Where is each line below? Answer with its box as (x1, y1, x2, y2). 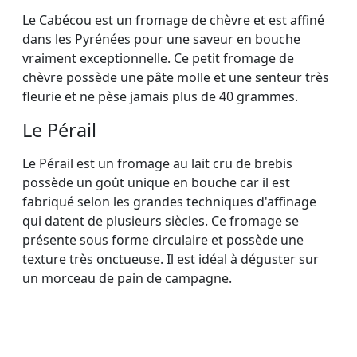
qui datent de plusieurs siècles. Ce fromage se (22, 212, 299, 230)
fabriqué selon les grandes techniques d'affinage (22, 193, 316, 211)
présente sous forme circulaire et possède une (22, 231, 304, 249)
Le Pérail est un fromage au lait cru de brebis (22, 155, 292, 173)
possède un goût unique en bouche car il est (22, 174, 290, 192)
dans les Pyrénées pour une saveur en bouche (22, 30, 300, 49)
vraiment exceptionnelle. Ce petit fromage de (22, 49, 294, 68)
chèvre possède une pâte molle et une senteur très (22, 69, 329, 87)
